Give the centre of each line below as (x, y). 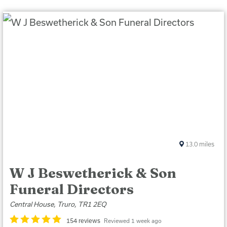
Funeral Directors (72, 190)
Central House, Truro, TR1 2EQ (58, 204)
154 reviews (84, 220)
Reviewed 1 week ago (133, 220)
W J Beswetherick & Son (93, 173)
